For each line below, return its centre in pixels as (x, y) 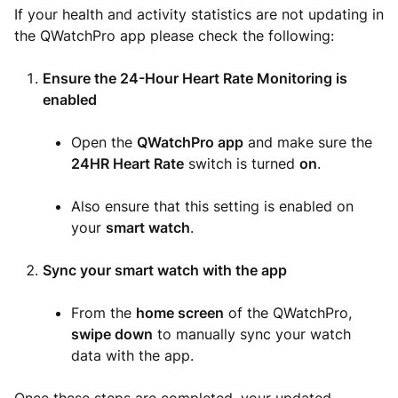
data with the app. (132, 355)
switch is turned (242, 163)
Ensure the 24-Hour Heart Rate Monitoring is (195, 78)
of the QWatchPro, (288, 313)
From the (103, 313)
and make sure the (308, 142)
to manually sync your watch (252, 334)
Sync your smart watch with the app (165, 270)
